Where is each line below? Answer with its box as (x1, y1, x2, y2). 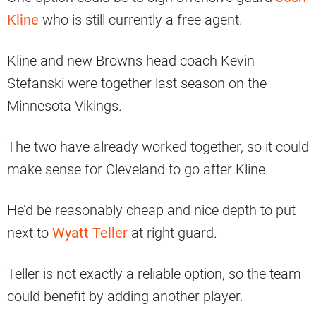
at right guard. (128, 224, 217, 242)
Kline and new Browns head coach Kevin (7, 52, 255, 70)
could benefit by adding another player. (7, 288, 243, 305)
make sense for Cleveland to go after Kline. (7, 161, 269, 178)
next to (7, 224, 52, 242)
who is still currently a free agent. (39, 11, 243, 29)
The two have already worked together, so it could (7, 138, 309, 156)
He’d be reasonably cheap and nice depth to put (7, 202, 296, 219)
